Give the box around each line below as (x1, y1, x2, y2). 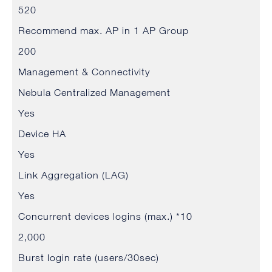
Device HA (18, 128, 66, 140)
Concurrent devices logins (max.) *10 (18, 211, 192, 222)
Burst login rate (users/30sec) (18, 252, 159, 263)
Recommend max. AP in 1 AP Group (18, 25, 189, 36)
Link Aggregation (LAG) (18, 169, 129, 181)
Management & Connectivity (18, 66, 150, 78)
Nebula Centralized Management (18, 87, 171, 98)
